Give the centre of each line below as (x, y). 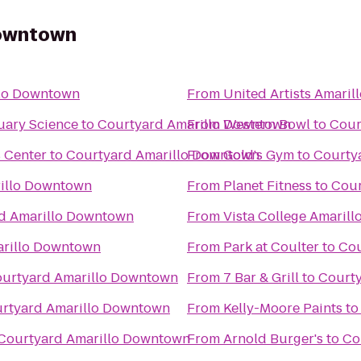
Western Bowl (267, 124)
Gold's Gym (259, 155)
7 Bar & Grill (261, 278)
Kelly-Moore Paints (283, 308)
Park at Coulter (271, 247)
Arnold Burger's (273, 339)
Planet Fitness (268, 186)
